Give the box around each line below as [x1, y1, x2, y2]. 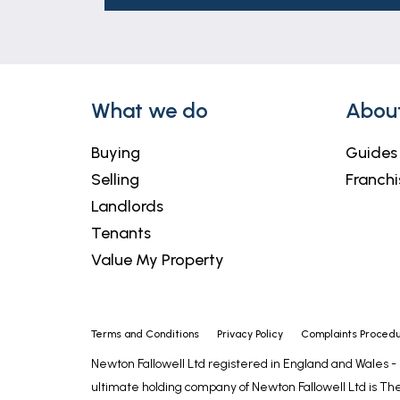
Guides [346, 143, 397, 162]
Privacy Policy [217, 328, 283, 340]
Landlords [91, 196, 163, 216]
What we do [91, 97, 208, 123]
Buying [91, 143, 140, 162]
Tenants [91, 223, 151, 243]
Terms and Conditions [91, 328, 199, 340]
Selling [91, 170, 139, 189]
